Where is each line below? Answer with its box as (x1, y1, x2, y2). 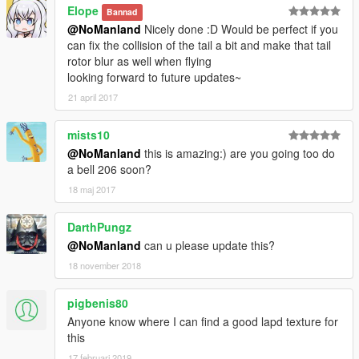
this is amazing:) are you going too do (141, 145, 335, 162)
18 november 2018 (68, 259, 141, 272)
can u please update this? (141, 237, 275, 254)
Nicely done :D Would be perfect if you (141, 21, 338, 38)
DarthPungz (67, 219, 131, 236)
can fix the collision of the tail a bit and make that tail (67, 37, 331, 54)
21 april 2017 (68, 91, 118, 104)
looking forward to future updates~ (67, 69, 241, 86)
